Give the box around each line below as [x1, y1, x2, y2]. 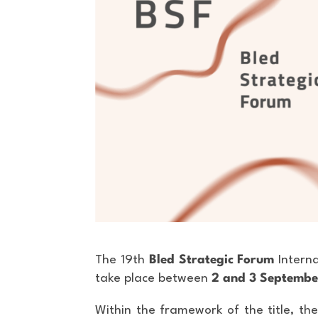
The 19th [95, 253, 149, 266]
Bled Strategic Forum [148, 253, 275, 266]
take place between [95, 272, 212, 285]
